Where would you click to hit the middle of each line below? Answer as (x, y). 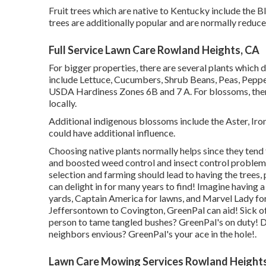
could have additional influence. (112, 132)
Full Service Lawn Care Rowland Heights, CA (154, 50)
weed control (128, 162)
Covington (142, 210)
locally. (63, 103)
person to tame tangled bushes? (114, 221)
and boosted (75, 162)
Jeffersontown (79, 210)
